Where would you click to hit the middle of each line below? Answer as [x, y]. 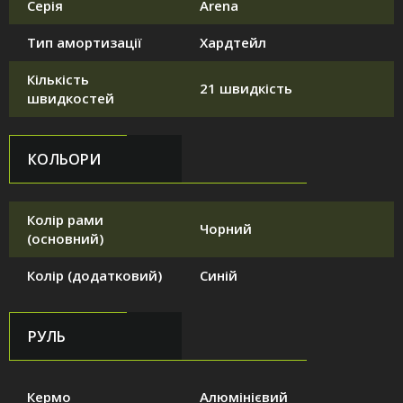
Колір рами [65, 220]
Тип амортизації [85, 43]
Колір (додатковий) [94, 276]
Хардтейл [233, 43]
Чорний [226, 229]
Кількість [58, 80]
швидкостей [71, 99]
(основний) [65, 239]
